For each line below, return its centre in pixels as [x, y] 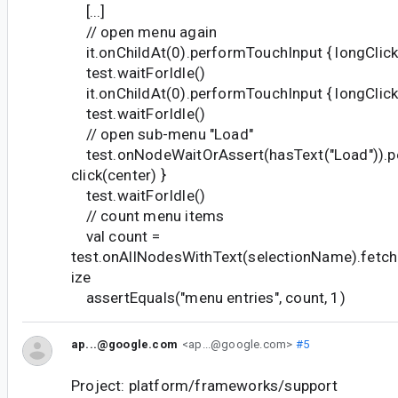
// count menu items [148, 216]
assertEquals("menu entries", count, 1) [208, 298]
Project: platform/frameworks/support [204, 386]
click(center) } [119, 175]
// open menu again [144, 32]
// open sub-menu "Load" [163, 135]
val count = [115, 237]
